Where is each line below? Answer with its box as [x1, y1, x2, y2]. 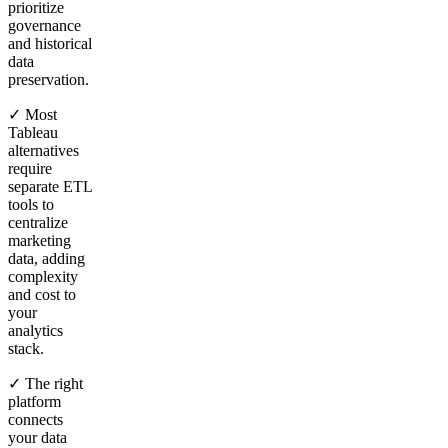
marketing [8, 231, 71, 249]
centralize [8, 213, 68, 231]
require [8, 159, 52, 177]
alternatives [8, 141, 79, 159]
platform [8, 392, 61, 410]
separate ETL [8, 177, 92, 195]
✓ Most [8, 105, 57, 123]
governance [8, 16, 81, 34]
